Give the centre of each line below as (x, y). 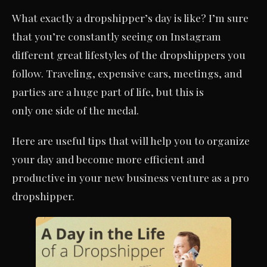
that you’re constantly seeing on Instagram (117, 36)
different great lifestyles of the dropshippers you (129, 55)
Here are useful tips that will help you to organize (131, 140)
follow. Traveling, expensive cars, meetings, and (127, 73)
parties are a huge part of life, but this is (108, 91)
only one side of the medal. (75, 110)
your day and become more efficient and (108, 159)
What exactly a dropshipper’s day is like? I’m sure (130, 18)
